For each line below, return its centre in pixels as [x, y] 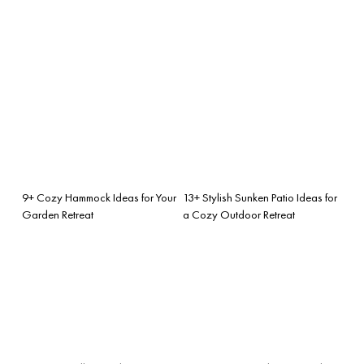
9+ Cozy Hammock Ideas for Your [99, 197]
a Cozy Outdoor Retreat [239, 214]
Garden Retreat [58, 214]
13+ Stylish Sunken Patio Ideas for [260, 197]
